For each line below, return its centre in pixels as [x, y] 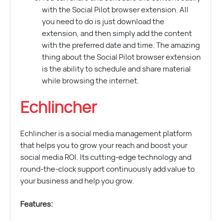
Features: [37, 205]
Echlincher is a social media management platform [106, 134]
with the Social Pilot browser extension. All [115, 10]
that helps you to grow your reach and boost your [104, 146]
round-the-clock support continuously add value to [108, 169]
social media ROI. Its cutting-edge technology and [106, 157]
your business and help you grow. [77, 181]
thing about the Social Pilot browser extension [121, 57]
